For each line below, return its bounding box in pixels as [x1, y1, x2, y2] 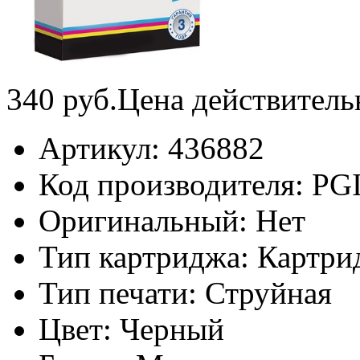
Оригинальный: [39, 202, 256, 238]
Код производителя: [39, 166, 312, 202]
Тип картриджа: [39, 239, 257, 274]
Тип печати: [39, 275, 205, 310]
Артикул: [39, 130, 168, 166]
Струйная [205, 275, 332, 310]
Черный [120, 311, 224, 346]
